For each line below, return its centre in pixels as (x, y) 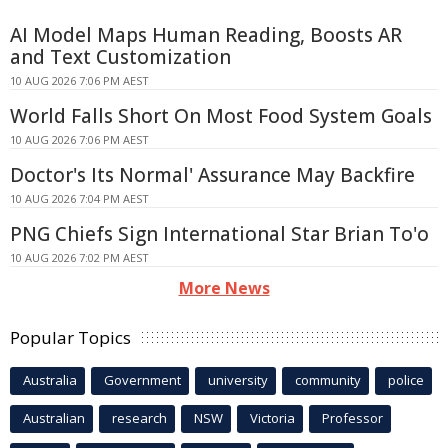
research (139, 417)
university (238, 379)
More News (224, 287)
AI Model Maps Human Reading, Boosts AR (206, 34)
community (328, 379)
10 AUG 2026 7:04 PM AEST (79, 198)
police (406, 379)
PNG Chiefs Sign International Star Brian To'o (219, 233)
